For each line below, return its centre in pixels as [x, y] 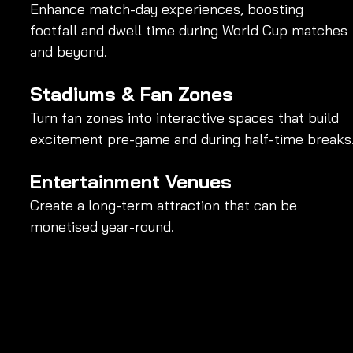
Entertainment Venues [131, 181]
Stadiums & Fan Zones [132, 93]
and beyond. [69, 51]
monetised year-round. [102, 226]
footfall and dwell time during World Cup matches [191, 30]
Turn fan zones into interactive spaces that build [186, 117]
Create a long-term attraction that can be [165, 205]
